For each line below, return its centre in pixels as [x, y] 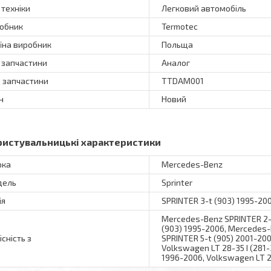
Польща [177, 44]
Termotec [180, 26]
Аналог [176, 62]
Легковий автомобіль [204, 8]
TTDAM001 [183, 80]
